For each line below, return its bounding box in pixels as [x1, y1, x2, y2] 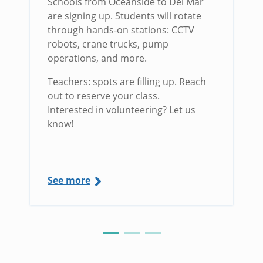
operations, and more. [48, 52, 147, 65]
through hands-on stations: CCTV [48, 23, 194, 37]
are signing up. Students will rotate [48, 9, 201, 23]
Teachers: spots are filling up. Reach [48, 75, 206, 89]
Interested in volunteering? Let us [48, 103, 195, 117]
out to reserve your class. [48, 89, 160, 103]
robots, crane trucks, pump [48, 38, 168, 51]
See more [48, 174, 90, 187]
